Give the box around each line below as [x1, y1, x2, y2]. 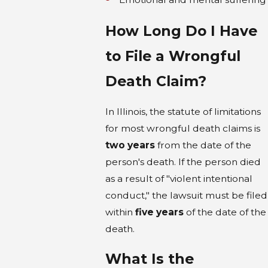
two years [105, 139, 155, 151]
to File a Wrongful [105, 47, 240, 65]
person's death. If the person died [105, 156, 261, 167]
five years [135, 206, 184, 218]
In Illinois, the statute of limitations [105, 105, 261, 117]
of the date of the [183, 206, 266, 218]
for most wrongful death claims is [105, 122, 260, 134]
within [105, 206, 135, 218]
